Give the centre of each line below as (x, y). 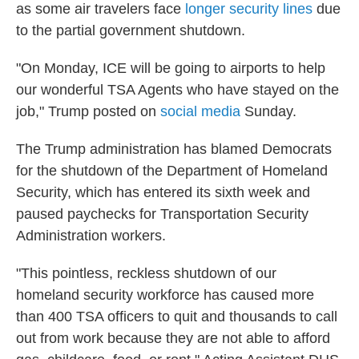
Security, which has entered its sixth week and (163, 192)
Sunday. (268, 111)
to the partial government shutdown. (131, 30)
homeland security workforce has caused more (165, 295)
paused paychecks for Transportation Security (162, 214)
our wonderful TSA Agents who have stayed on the (177, 90)
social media (200, 111)
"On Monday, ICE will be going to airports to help (171, 68)
